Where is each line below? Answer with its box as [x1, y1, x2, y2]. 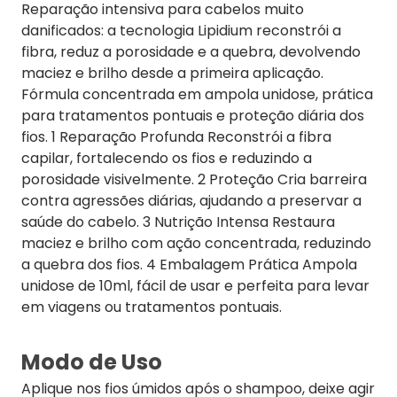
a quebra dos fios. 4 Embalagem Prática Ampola [21, 254, 357, 275]
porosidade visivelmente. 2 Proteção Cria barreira [21, 169, 367, 190]
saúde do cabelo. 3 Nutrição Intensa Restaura [21, 212, 335, 232]
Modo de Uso [21, 347, 162, 377]
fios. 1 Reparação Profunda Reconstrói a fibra [21, 127, 331, 147]
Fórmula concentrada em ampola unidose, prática [21, 84, 373, 105]
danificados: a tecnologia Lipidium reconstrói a [21, 20, 341, 41]
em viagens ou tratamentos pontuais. [21, 297, 282, 317]
